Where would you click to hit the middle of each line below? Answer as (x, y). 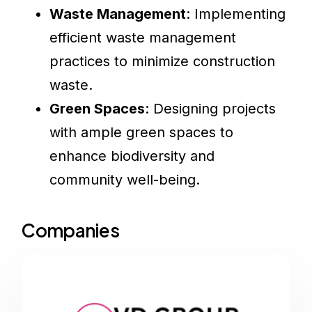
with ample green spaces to (142, 133)
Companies (71, 231)
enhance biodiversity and (132, 156)
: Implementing (236, 14)
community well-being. (125, 180)
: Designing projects (211, 109)
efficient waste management (143, 38)
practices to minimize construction (163, 62)
